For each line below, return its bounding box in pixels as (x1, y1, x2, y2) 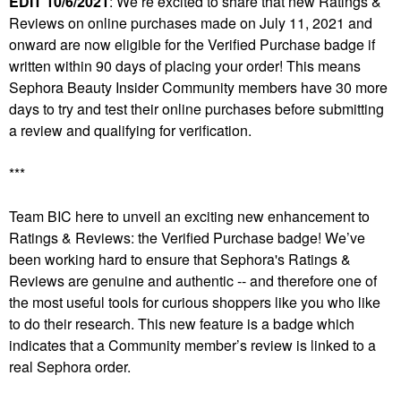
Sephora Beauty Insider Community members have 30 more (9, 76, 388, 98)
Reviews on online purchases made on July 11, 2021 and (9, 12, 372, 33)
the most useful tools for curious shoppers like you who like (9, 291, 380, 312)
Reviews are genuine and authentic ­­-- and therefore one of (9, 269, 377, 291)
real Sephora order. (9, 355, 131, 377)
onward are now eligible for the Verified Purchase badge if (9, 33, 375, 55)
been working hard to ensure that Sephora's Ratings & (9, 248, 351, 269)
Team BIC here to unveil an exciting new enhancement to (9, 205, 370, 226)
